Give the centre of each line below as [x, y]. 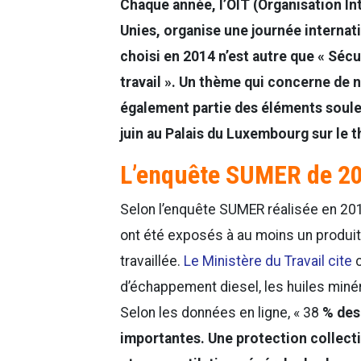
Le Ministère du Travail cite [268, 261]
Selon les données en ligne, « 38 [221, 313]
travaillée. [152, 261]
